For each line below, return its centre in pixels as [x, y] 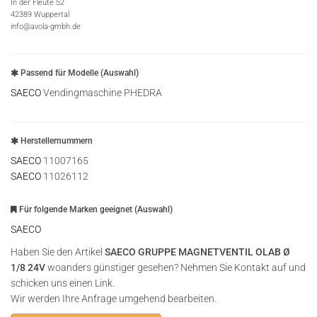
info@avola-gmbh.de [46, 27]
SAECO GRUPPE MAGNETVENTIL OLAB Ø [197, 252]
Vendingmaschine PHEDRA [102, 93]
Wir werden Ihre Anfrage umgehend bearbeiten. [114, 299]
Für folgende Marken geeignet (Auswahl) [95, 209]
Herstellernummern [56, 141]
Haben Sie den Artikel [58, 252]
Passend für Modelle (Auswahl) [79, 73]
